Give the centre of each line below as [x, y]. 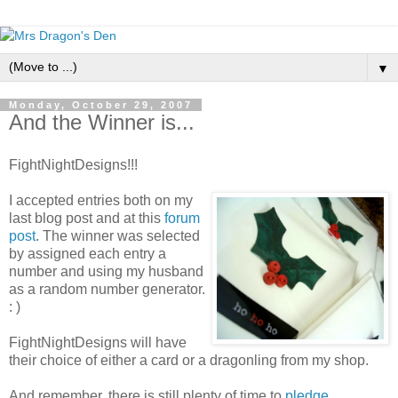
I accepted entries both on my [101, 200]
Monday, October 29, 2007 [101, 105]
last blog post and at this [87, 218]
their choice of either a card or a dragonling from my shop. [189, 360]
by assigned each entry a [88, 253]
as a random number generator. [107, 289]
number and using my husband [106, 271]
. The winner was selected [118, 235]
